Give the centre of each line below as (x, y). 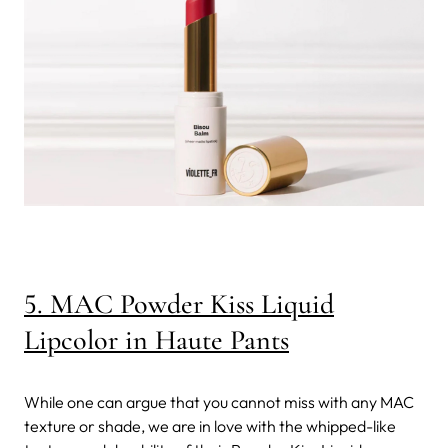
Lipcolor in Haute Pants (156, 339)
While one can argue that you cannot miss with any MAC (219, 401)
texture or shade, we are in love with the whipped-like (210, 425)
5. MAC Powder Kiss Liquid (179, 303)
